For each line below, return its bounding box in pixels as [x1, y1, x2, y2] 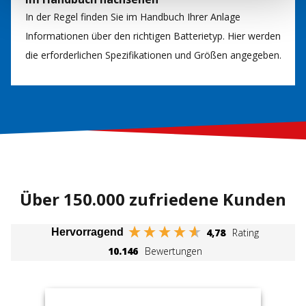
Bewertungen [145, 244, 202, 258]
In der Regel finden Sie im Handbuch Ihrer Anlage [25, 10, 240, 23]
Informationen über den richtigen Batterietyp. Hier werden [25, 29, 281, 42]
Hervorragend [51, 226, 124, 238]
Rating [232, 225, 259, 239]
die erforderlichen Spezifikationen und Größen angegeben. [25, 48, 281, 61]
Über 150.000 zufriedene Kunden [20, 187, 286, 210]
